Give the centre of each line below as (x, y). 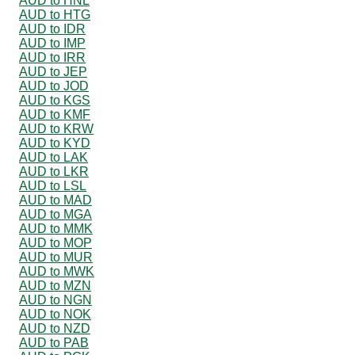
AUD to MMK (56, 228)
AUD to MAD (55, 200)
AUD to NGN (55, 300)
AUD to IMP (52, 43)
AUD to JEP (53, 71)
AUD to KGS (55, 100)
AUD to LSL (53, 185)
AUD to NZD (55, 328)
